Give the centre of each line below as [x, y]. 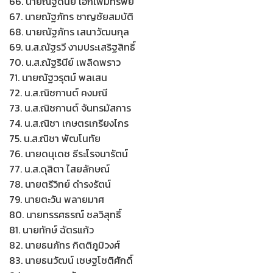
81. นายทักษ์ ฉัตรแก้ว [51, 230]
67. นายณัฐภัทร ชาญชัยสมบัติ [71, 16]
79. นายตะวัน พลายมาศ [57, 199]
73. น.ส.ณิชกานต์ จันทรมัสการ [70, 108]
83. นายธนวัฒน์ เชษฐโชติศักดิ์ [71, 260]
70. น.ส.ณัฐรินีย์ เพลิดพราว [65, 62]
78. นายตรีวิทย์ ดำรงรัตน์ [60, 184]
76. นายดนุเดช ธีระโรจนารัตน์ [69, 154]
